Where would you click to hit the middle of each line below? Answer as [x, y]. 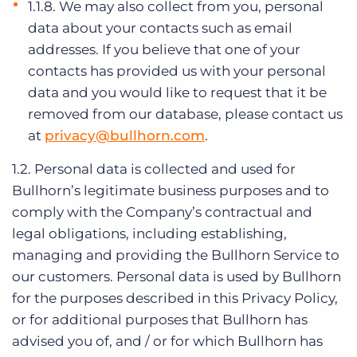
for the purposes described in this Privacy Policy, [175, 298]
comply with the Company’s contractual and [162, 212]
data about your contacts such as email [160, 28]
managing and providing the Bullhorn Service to [176, 255]
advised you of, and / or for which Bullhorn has [167, 341]
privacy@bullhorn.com [125, 135]
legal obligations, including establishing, [149, 233]
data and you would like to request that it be [177, 92]
